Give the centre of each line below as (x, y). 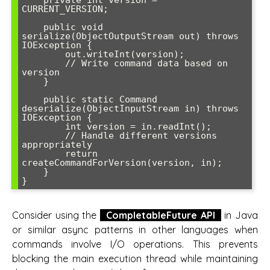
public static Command (33, 100)
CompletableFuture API (161, 215)
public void (33, 27)
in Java (240, 215)
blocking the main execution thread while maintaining (135, 258)
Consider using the (56, 215)
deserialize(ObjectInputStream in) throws (130, 109)
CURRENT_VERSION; (65, 9)
